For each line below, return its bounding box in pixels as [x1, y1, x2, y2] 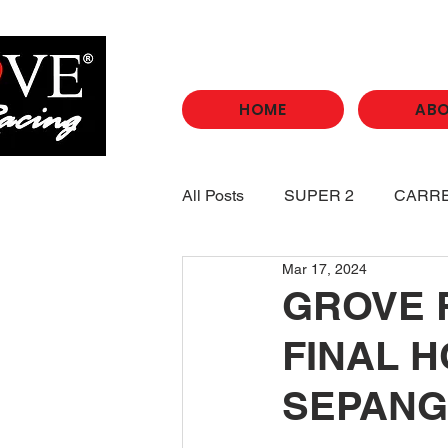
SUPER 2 [284, 186, 354, 205]
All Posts [182, 186, 244, 205]
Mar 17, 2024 [282, 260, 367, 277]
